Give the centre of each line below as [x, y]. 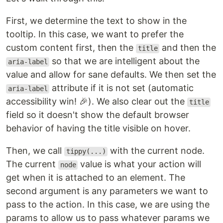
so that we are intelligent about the [125, 61]
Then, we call [35, 151]
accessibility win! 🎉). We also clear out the [97, 102]
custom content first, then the [71, 48]
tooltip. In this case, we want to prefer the [95, 34]
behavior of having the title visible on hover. [98, 128]
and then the [188, 48]
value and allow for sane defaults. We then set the [111, 75]
